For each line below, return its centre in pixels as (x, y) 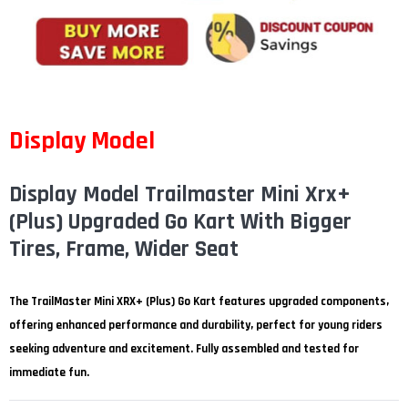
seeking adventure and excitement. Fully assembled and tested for (184, 348)
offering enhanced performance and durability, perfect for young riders (196, 325)
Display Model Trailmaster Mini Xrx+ (180, 194)
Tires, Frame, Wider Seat (124, 249)
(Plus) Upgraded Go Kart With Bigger (180, 222)
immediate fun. (49, 372)
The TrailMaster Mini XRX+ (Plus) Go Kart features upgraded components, (199, 301)
